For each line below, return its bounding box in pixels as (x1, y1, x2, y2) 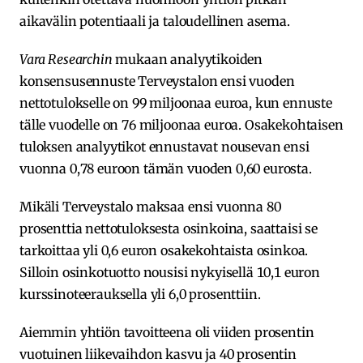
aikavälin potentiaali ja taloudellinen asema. (19, 12, 290, 29)
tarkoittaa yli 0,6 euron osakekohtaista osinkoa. (19, 241, 309, 258)
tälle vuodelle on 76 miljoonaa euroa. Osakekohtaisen (19, 116, 344, 133)
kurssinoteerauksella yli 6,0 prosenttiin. (19, 285, 261, 302)
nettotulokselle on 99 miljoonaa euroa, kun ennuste (19, 94, 332, 111)
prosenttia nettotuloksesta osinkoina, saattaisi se (19, 220, 318, 237)
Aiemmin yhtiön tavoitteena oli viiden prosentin (19, 323, 314, 340)
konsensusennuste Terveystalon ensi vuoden (19, 72, 295, 89)
